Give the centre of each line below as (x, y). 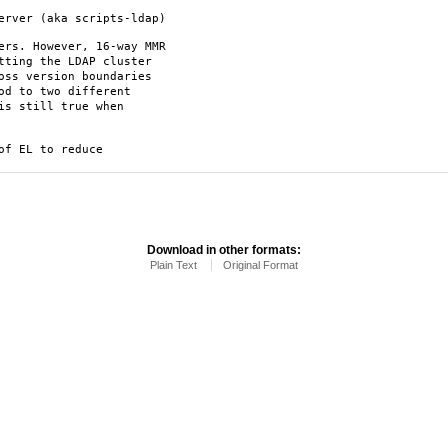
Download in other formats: (224, 249)
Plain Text (173, 264)
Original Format (260, 264)
